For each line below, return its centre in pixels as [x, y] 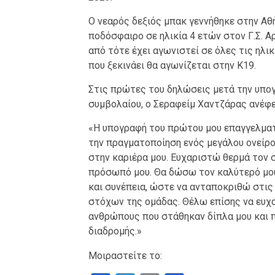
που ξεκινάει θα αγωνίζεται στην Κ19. [172, 66]
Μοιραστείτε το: [125, 256]
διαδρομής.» [115, 231]
